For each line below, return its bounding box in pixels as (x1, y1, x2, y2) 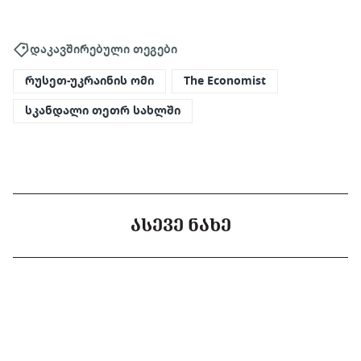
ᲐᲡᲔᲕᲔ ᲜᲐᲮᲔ (130, 214, 231, 237)
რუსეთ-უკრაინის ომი (25, 73, 154, 89)
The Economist (184, 73, 266, 89)
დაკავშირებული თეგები (30, 41, 177, 56)
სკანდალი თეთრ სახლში (25, 103, 180, 118)
